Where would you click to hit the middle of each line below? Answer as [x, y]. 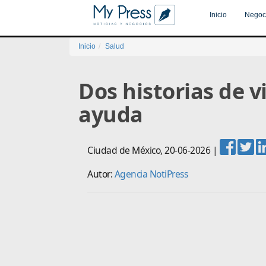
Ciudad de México [124, 150]
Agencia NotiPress [151, 174]
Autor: [101, 174]
